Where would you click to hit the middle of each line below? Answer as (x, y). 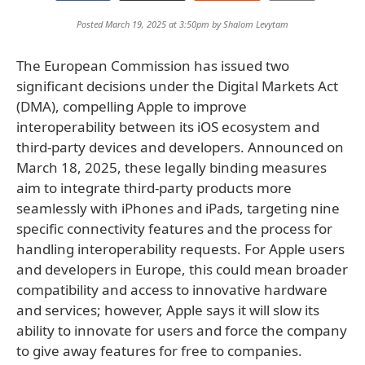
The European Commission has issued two (153, 66)
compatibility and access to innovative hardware (172, 290)
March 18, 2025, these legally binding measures (172, 167)
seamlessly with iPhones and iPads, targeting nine (178, 208)
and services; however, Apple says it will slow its (168, 310)
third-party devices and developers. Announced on (180, 147)
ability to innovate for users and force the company (182, 330)
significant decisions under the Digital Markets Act (177, 86)
